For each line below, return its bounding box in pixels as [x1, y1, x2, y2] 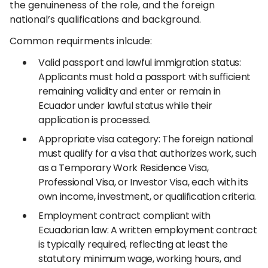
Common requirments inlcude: [10, 34, 152, 48]
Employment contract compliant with [38, 209, 211, 223]
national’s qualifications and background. [10, 13, 201, 26]
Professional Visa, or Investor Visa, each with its [38, 175, 248, 189]
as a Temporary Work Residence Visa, [38, 161, 209, 175]
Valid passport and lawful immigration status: [38, 56, 241, 69]
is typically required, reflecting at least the [38, 237, 228, 251]
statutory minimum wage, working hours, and [38, 252, 241, 266]
